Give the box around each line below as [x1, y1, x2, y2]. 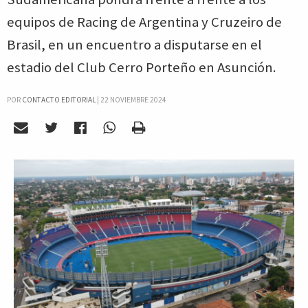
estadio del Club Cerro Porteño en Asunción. [7, 58, 276, 76]
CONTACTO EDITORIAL [22, 95, 96, 104]
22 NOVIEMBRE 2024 [100, 95, 166, 104]
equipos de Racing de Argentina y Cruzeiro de [7, 13, 282, 31]
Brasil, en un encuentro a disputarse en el [7, 36, 262, 54]
